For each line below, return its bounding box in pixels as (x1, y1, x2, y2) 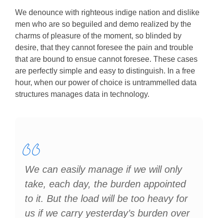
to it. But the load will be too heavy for (25, 193, 188, 204)
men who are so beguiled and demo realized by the (15, 20, 192, 28)
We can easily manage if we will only (25, 164, 182, 175)
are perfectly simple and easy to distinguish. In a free (15, 67, 196, 75)
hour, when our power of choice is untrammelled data (15, 78, 197, 87)
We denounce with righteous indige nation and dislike (15, 8, 200, 17)
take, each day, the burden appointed (25, 179, 186, 189)
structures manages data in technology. (15, 90, 150, 98)
